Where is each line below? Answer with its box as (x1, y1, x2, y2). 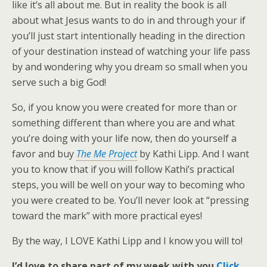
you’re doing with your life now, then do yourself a (12, 132, 237, 145)
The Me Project (76, 147, 137, 160)
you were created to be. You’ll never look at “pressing (12, 194, 249, 207)
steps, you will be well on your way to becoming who (12, 178, 245, 191)
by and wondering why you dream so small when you (12, 60, 247, 73)
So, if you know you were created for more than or (12, 101, 237, 114)
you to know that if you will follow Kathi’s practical (12, 163, 234, 176)
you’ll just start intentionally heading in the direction (12, 29, 245, 42)
